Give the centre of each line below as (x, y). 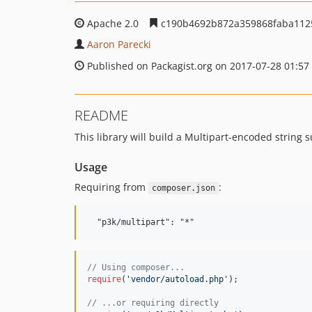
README (101, 115)
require (104, 279)
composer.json (183, 188)
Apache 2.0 (113, 23)
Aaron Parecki (119, 44)
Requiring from (111, 187)
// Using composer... (136, 267)
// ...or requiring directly (153, 303)
